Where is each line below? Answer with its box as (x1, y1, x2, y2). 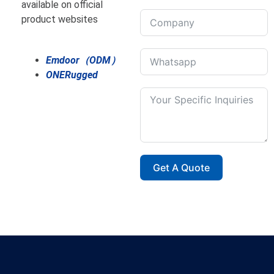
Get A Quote (152, 161, 210, 174)
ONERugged (46, 69, 98, 81)
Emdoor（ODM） (46, 54, 120, 67)
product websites (21, 13, 98, 26)
